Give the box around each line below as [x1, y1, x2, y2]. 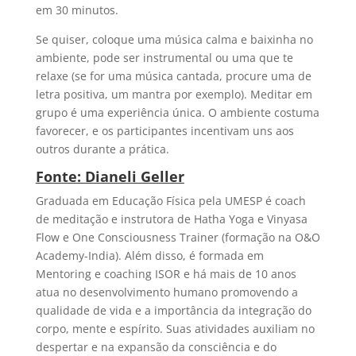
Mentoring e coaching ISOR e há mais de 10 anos [35, 265, 296, 281]
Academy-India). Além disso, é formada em [35, 247, 264, 263]
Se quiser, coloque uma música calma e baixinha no [35, 31, 313, 47]
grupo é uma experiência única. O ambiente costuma [35, 104, 319, 120]
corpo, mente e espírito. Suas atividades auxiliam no [35, 320, 315, 336]
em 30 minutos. [35, 2, 118, 17]
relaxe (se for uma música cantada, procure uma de [35, 68, 311, 83]
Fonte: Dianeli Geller [35, 166, 184, 186]
